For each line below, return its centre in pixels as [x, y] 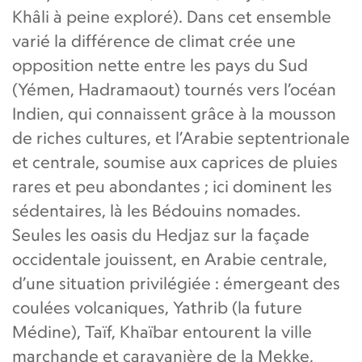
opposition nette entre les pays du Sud [160, 65]
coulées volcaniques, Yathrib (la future [157, 307]
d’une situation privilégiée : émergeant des [176, 283]
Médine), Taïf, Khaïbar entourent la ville [162, 331]
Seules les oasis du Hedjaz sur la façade [161, 234]
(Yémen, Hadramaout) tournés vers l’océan [174, 89]
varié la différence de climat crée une [154, 40]
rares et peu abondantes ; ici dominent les [172, 186]
